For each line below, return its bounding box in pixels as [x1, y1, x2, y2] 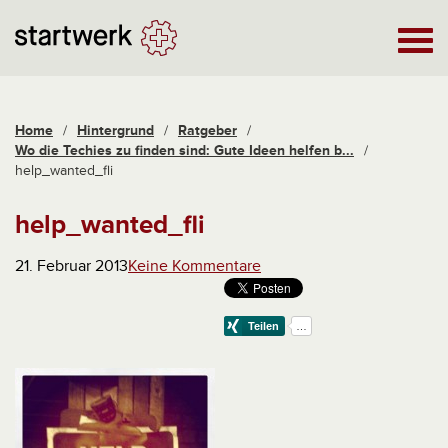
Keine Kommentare [128, 256, 261, 276]
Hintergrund [77, 122, 154, 139]
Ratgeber [178, 122, 237, 139]
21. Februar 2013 [15, 256, 128, 276]
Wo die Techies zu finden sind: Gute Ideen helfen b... [15, 142, 354, 159]
